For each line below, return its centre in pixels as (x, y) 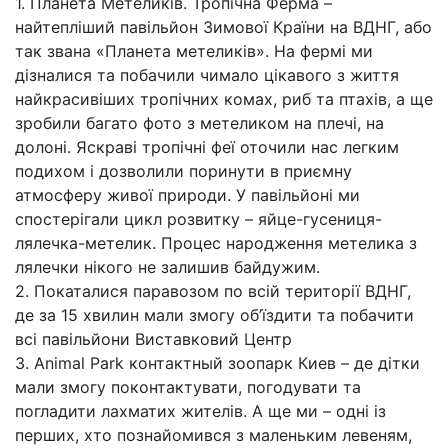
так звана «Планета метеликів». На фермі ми (194, 51)
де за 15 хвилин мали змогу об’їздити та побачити (214, 315)
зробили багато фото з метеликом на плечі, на (199, 123)
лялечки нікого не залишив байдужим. (167, 267)
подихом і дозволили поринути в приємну (183, 171)
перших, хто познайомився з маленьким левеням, (213, 435)
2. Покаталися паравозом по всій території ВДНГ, (213, 291)
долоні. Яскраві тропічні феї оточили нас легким (207, 147)
